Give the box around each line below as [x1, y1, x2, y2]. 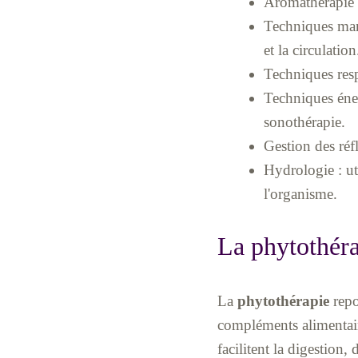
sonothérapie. [263, 113, 345, 131]
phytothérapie [237, 292, 329, 309]
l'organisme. [263, 185, 337, 203]
